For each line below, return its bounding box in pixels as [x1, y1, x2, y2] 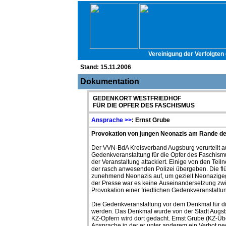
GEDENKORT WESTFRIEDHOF [91, 95, 181, 102]
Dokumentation [80, 77, 139, 86]
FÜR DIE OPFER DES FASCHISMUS [91, 102, 195, 109]
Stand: [80, 64, 100, 71]
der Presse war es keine [91, 180, 159, 187]
